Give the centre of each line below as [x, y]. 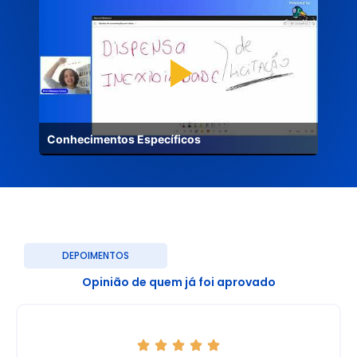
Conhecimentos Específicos [124, 139]
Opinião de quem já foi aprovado [178, 282]
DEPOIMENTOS [96, 255]
